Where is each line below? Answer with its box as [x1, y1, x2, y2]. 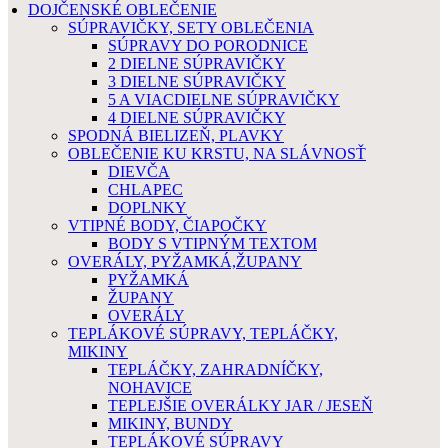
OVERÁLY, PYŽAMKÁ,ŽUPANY [68, 253, 302, 270]
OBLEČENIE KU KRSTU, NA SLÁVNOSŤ [68, 145, 366, 162]
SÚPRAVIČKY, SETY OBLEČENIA [68, 19, 314, 36]
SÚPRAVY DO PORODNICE [108, 37, 308, 54]
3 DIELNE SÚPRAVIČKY [108, 73, 286, 90]
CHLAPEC [108, 181, 183, 198]
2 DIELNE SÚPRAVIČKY [108, 55, 286, 72]
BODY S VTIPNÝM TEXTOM [108, 235, 317, 252]
